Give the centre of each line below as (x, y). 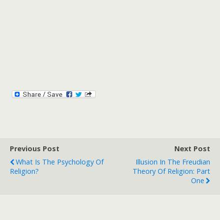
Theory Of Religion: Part (171, 171)
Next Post (192, 149)
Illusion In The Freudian (173, 162)
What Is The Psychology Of (60, 162)
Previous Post (35, 149)
